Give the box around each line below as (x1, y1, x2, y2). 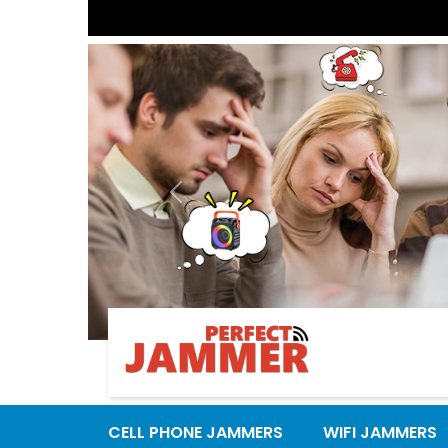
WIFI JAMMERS (323, 421, 437, 445)
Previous (174, 190, 241, 214)
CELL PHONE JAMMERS (108, 421, 283, 445)
